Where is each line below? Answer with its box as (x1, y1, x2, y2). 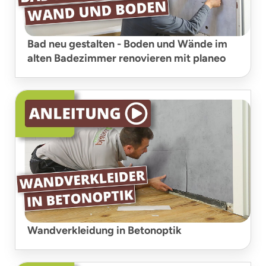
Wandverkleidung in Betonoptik (27, 224, 182, 237)
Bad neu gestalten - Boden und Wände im (27, 37, 227, 50)
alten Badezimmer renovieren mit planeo (27, 52, 226, 65)
